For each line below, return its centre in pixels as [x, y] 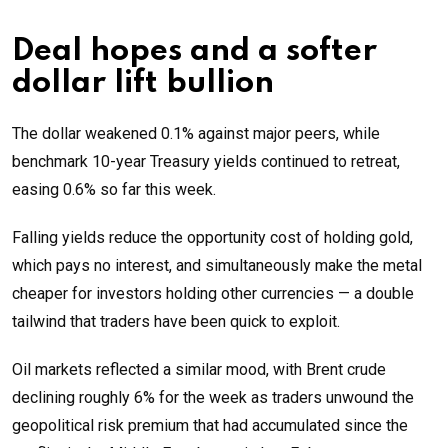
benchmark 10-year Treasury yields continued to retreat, [206, 161]
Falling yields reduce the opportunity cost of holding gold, [212, 237]
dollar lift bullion [143, 83]
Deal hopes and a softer [194, 51]
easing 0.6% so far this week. [114, 189]
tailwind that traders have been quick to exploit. [176, 321]
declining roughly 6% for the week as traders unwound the [213, 397]
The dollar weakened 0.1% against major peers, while [196, 133]
